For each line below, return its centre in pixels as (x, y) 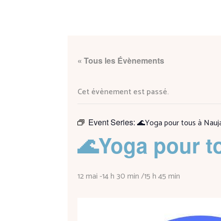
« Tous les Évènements (121, 60)
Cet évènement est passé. (123, 92)
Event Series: (113, 122)
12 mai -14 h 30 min (108, 176)
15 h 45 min (162, 176)
